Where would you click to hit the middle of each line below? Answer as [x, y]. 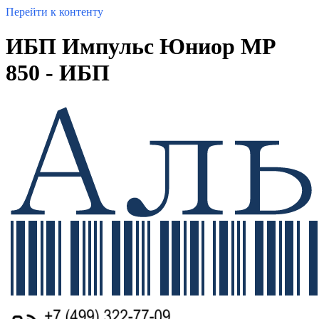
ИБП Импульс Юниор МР [141, 47]
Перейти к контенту [54, 12]
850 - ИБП [58, 73]
